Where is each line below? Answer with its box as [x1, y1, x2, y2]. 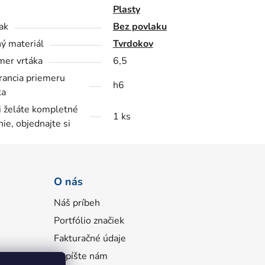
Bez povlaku [112, 20, 167, 33]
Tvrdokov [112, 37, 153, 50]
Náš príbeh [53, 196, 100, 209]
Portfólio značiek [53, 214, 124, 227]
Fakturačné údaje [53, 231, 126, 245]
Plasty [112, 2, 140, 16]
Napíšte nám [53, 249, 108, 263]
